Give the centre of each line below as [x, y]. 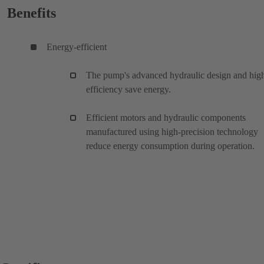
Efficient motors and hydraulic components [166, 117]
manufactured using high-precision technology [172, 131]
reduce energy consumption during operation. [170, 146]
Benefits [32, 13]
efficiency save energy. [128, 89]
